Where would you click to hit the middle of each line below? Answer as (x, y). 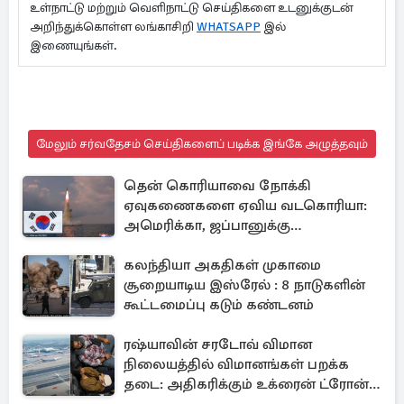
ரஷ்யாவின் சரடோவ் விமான (218, 344)
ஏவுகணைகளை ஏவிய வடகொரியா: (245, 206)
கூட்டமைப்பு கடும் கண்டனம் (219, 305)
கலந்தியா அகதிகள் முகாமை (222, 265)
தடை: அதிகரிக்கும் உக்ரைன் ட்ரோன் (246, 384)
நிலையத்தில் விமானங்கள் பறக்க (236, 364)
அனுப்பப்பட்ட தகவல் (197, 245)
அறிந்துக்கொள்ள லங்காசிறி (113, 27)
